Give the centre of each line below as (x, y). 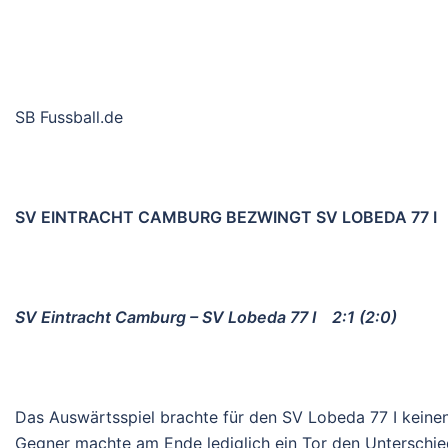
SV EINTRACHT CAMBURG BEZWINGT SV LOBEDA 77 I (226, 216)
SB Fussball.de (69, 116)
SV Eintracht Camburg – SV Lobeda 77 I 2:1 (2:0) (206, 316)
